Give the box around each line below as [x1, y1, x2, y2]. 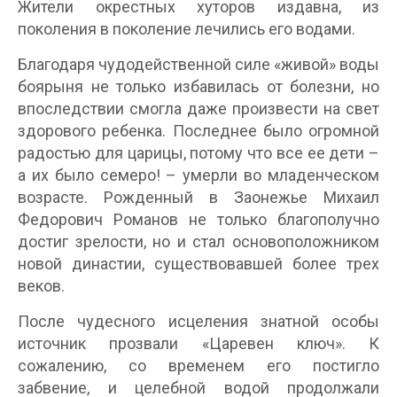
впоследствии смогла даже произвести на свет [18, 98, 379, 118]
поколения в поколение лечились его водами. [18, 19, 355, 38]
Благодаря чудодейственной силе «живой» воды [18, 54, 379, 74]
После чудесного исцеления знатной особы [18, 311, 379, 331]
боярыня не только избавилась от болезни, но [18, 76, 379, 96]
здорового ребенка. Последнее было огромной [18, 121, 379, 140]
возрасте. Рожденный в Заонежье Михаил [18, 187, 379, 206]
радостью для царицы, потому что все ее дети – [18, 143, 379, 162]
